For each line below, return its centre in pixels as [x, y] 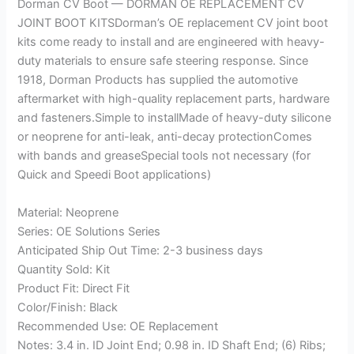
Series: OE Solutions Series [89, 231]
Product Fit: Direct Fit [74, 288]
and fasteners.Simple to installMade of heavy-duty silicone [175, 118]
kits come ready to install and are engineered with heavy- [171, 42]
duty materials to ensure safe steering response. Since [163, 61]
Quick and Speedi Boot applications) [115, 175]
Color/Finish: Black [68, 307]
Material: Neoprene [68, 212]
